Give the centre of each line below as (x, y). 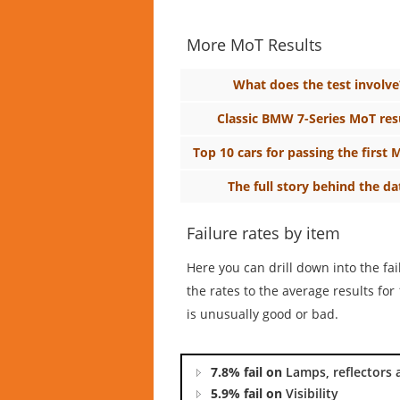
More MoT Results (254, 44)
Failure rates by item (263, 233)
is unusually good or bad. (262, 313)
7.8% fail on (248, 371)
